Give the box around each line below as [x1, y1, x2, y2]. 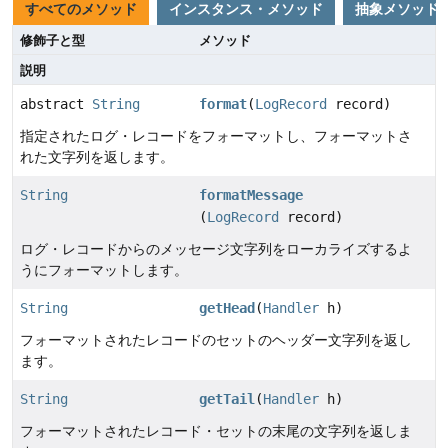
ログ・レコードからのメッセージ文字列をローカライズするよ [20, 240, 412, 257]
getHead [199, 299, 256, 316]
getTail [199, 390, 256, 407]
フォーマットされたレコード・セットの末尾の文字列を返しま [20, 422, 412, 439]
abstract [20, 95, 92, 112]
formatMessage [199, 186, 304, 203]
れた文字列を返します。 [20, 148, 174, 165]
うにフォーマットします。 [20, 261, 188, 278]
